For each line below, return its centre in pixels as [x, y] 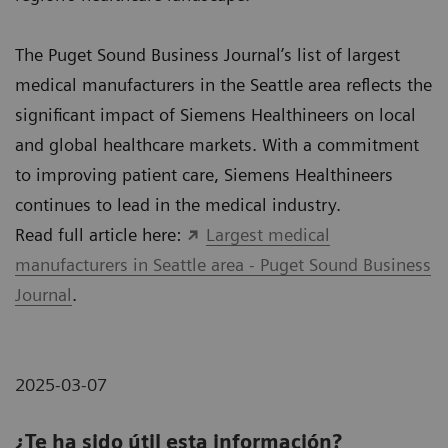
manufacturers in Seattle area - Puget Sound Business [223, 265]
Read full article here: [100, 235]
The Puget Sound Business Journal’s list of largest [207, 55]
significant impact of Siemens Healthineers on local [215, 115]
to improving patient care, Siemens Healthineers [204, 175]
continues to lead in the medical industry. [178, 205]
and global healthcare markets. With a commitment [217, 145]
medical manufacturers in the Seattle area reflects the [223, 85]
